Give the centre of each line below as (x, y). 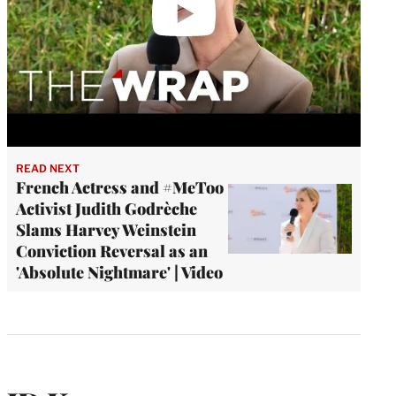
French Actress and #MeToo (120, 187)
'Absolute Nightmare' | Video (119, 272)
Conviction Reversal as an (112, 251)
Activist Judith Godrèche (107, 208)
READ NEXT (48, 168)
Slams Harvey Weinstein (106, 229)
